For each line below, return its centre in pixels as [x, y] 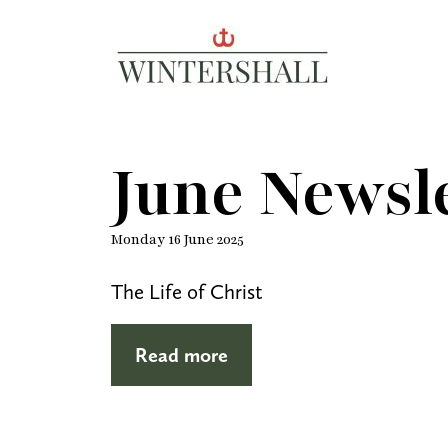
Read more [181, 355]
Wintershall [152, 35]
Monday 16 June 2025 [177, 239]
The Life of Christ [187, 291]
